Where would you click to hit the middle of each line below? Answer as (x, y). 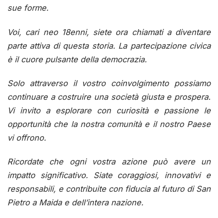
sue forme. (28, 8)
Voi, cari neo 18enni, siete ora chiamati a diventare (109, 32)
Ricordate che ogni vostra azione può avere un (109, 162)
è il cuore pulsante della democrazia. (77, 59)
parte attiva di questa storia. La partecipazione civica (109, 45)
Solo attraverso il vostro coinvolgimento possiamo (109, 83)
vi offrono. (27, 137)
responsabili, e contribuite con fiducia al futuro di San (109, 189)
